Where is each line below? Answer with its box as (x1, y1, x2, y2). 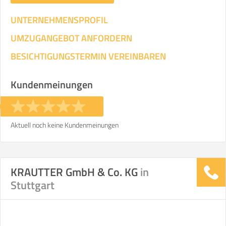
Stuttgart (11, 177, 54, 194)
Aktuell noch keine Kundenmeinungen (11, 120, 119, 130)
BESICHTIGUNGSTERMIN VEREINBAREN (11, 49, 166, 63)
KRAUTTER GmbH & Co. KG (11, 163, 140, 181)
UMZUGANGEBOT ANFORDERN (11, 31, 132, 45)
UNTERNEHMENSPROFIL (11, 13, 108, 27)
